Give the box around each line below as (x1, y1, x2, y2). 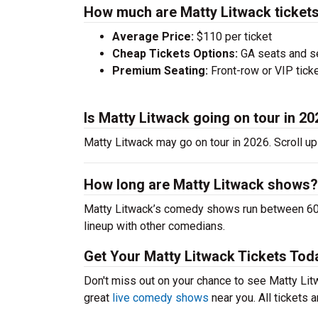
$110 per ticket (194, 30, 272, 43)
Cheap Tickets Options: (112, 47, 238, 60)
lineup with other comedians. (84, 219, 225, 233)
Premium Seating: (112, 64, 208, 77)
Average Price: (112, 30, 194, 43)
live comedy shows (112, 291, 209, 305)
